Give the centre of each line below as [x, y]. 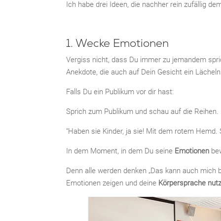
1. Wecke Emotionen [118, 44]
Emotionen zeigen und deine [112, 183]
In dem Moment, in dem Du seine [121, 151]
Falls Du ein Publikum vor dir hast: [120, 92]
